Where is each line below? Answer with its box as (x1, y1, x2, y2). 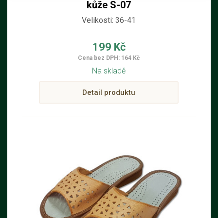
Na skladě (92, 66, 126, 75)
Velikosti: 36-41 (82, 16, 136, 25)
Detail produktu (82, 88, 135, 97)
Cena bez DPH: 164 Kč (78, 54, 140, 61)
